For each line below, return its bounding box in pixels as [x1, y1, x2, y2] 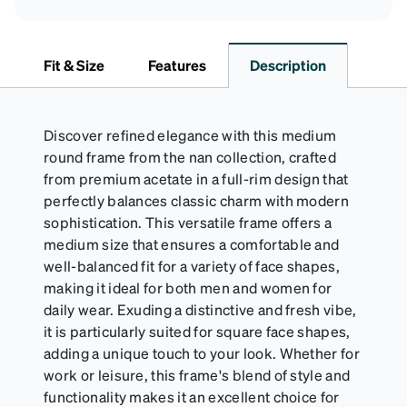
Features [148, 55, 206, 74]
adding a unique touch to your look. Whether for [44, 342, 361, 362]
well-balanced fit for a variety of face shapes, [44, 255, 341, 275]
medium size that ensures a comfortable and [44, 233, 340, 253]
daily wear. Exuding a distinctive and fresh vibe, [44, 299, 357, 319]
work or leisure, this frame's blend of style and [44, 364, 351, 384]
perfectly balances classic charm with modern [44, 190, 350, 210]
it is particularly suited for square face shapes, [44, 321, 351, 341]
